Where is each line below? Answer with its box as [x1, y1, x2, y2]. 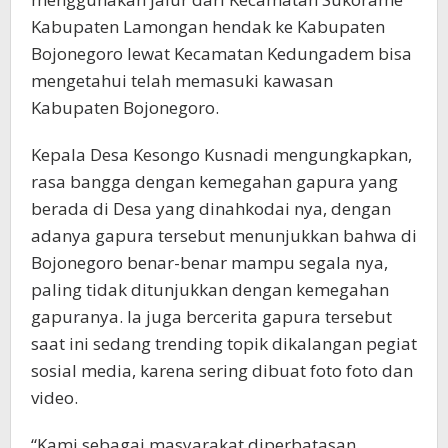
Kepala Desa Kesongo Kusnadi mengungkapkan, [31, 143, 412, 167]
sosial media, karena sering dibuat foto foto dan [31, 359, 413, 383]
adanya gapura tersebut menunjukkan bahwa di [31, 224, 417, 248]
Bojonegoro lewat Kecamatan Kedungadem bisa [31, 42, 412, 66]
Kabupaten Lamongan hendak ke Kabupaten [31, 15, 385, 39]
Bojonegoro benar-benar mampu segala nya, [31, 251, 388, 275]
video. [31, 386, 78, 410]
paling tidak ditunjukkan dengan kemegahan [31, 278, 389, 302]
